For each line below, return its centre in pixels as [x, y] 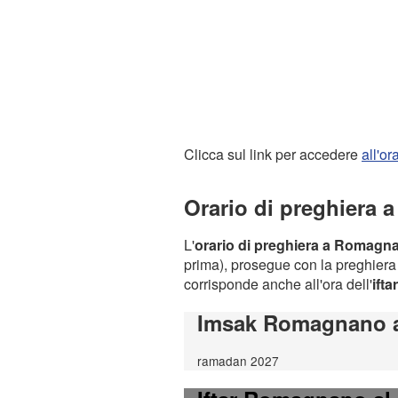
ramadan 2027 [238, 360]
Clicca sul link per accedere [273, 154]
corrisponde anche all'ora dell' [278, 283]
